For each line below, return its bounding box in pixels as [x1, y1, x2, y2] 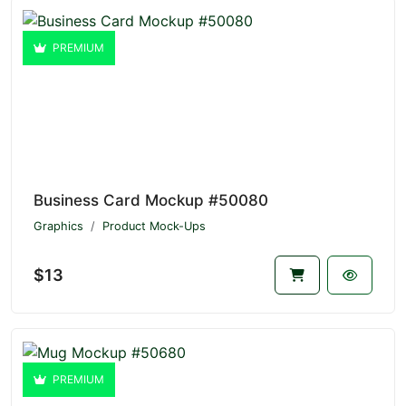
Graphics [34, 219, 83, 234]
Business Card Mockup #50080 [34, 191, 268, 210]
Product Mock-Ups [102, 219, 206, 234]
